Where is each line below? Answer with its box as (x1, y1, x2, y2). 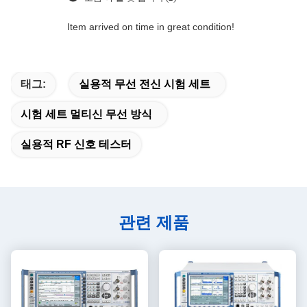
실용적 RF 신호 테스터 (21, 138, 132, 151)
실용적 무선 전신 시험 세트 (79, 78, 210, 90)
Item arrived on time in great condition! (67, 21, 234, 33)
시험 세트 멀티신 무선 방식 (21, 108, 152, 121)
